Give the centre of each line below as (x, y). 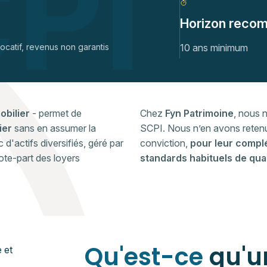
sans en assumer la (55, 128)
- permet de (56, 113)
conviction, (165, 143)
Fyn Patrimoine (199, 113)
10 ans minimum (214, 48)
